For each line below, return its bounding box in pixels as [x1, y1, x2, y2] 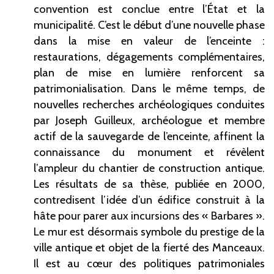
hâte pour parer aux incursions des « [34, 209, 209, 223]
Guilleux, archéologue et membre [94, 113, 265, 128]
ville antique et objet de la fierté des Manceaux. [34, 240, 265, 255]
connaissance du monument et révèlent [34, 145, 265, 160]
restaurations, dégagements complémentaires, [34, 50, 265, 64]
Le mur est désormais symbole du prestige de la [34, 224, 265, 239]
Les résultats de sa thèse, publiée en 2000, [34, 177, 265, 191]
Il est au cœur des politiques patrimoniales [34, 256, 265, 271]
